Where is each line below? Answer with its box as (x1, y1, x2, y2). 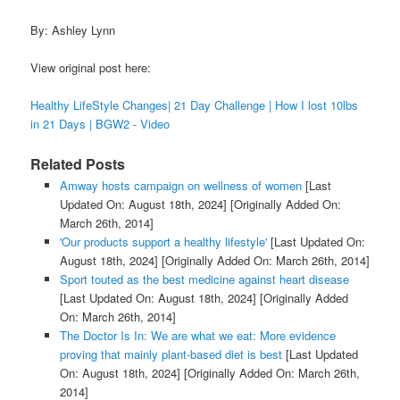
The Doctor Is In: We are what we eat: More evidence (59, 326, 336, 344)
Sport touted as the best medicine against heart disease (59, 270, 349, 287)
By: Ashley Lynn (30, 21, 116, 39)
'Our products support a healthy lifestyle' (59, 232, 267, 250)
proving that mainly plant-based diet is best (59, 345, 282, 362)
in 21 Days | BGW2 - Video (30, 115, 171, 133)
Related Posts (30, 153, 126, 174)
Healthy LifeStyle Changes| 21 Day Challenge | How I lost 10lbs (30, 96, 359, 114)
